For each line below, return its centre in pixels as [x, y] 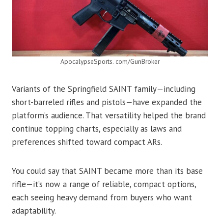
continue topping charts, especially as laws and [97, 129]
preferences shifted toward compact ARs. [87, 142]
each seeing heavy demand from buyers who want [102, 198]
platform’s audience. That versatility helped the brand [109, 116]
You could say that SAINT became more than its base [107, 171]
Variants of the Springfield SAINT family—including [104, 89]
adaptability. [34, 211]
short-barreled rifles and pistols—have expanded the [107, 102]
